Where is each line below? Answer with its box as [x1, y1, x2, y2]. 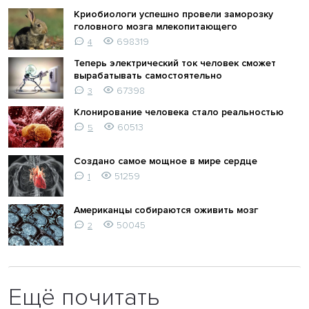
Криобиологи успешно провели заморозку [74, 8, 273, 20]
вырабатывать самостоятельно [74, 69, 222, 81]
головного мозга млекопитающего [74, 20, 237, 32]
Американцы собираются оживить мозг [74, 203, 258, 216]
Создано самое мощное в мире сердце [74, 154, 257, 167]
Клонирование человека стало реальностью [74, 106, 283, 118]
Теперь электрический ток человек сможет [74, 57, 276, 69]
